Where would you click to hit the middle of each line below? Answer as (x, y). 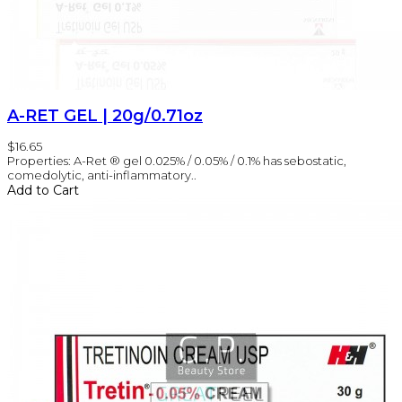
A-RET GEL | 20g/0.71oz (105, 115)
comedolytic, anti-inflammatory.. (102, 175)
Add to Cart (43, 190)
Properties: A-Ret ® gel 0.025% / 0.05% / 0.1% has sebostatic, (177, 160)
